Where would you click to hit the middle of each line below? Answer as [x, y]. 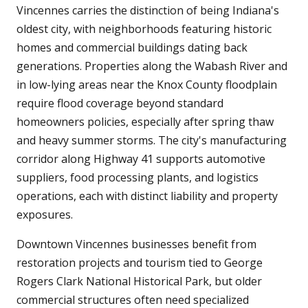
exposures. [45, 215]
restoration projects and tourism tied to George [140, 263]
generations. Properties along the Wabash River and [152, 66]
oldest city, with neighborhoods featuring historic [144, 29]
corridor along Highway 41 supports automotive [141, 159]
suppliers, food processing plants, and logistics [137, 178]
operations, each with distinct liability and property [147, 196]
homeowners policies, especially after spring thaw [145, 122]
